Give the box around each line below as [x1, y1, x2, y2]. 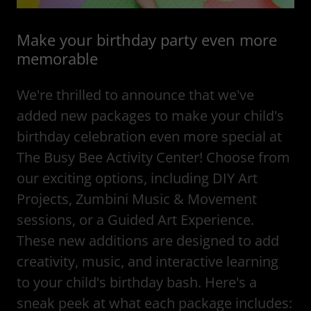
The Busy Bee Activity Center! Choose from [17, 148, 290, 167]
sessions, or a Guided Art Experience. [17, 210, 254, 229]
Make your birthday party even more [17, 29, 277, 50]
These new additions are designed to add [17, 231, 279, 250]
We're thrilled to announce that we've [17, 85, 254, 104]
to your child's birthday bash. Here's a [17, 273, 257, 292]
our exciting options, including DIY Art [17, 169, 258, 187]
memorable [17, 48, 98, 69]
